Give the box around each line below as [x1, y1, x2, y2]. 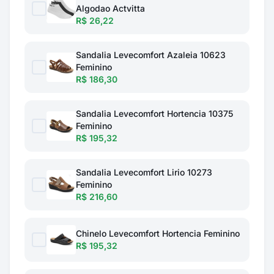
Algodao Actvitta [76, 3, 145, 13]
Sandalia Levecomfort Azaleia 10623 [76, 50, 226, 60]
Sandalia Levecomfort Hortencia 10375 [76, 108, 233, 119]
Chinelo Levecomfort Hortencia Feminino [76, 228, 240, 239]
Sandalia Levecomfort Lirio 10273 [76, 167, 212, 177]
